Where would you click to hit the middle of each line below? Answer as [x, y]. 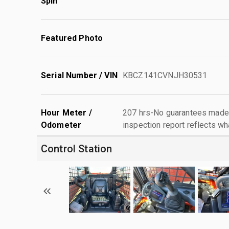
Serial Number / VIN [79, 75]
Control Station [77, 148]
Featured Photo [72, 38]
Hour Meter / [66, 112]
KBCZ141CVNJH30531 [165, 75]
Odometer [61, 125]
